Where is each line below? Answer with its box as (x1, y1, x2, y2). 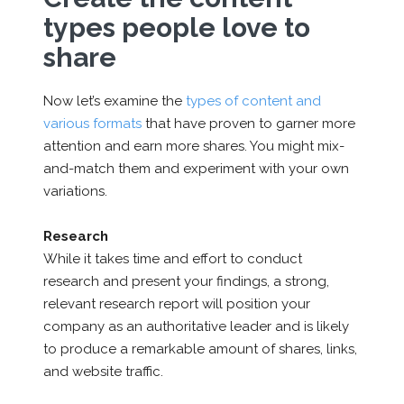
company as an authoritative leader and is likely (42, 317, 349, 335)
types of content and (185, 92, 321, 109)
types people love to (42, 11, 310, 43)
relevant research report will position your (42, 295, 310, 312)
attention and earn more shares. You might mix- (42, 137, 344, 154)
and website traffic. (42, 363, 163, 380)
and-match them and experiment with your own (42, 160, 349, 177)
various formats (42, 115, 142, 132)
